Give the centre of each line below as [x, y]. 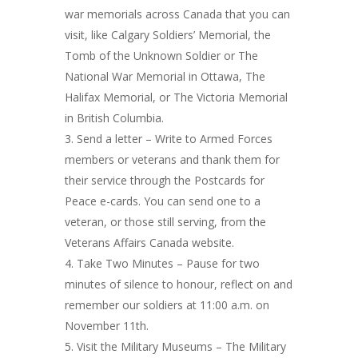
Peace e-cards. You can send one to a [162, 201]
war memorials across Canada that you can [177, 14]
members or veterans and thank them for [172, 159]
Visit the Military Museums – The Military [181, 346]
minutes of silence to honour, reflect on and [178, 284]
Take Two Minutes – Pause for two [168, 263]
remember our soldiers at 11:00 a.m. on [167, 305]
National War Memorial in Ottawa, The [165, 76]
